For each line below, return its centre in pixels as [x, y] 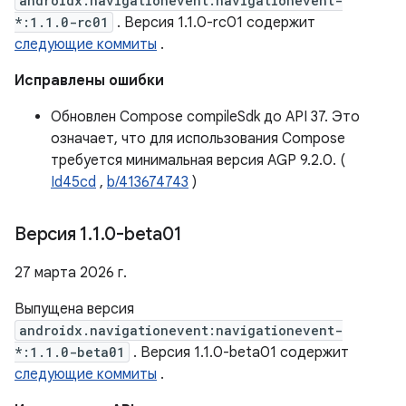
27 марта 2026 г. [71, 273]
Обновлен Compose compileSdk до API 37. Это [205, 117]
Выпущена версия [74, 309]
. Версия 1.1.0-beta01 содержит [239, 353]
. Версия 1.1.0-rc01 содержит [214, 23]
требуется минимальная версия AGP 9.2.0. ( [198, 160]
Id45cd [73, 182]
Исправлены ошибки [89, 81]
